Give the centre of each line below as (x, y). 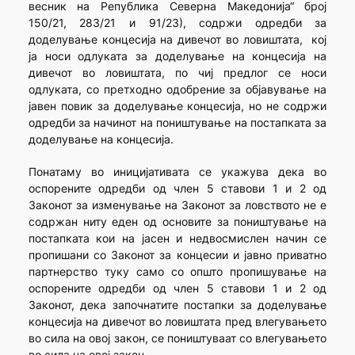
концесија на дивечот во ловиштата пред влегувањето (177, 322)
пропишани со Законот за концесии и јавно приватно (177, 255)
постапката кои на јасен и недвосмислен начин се (177, 239)
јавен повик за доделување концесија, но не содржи (177, 106)
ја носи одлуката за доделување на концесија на (177, 56)
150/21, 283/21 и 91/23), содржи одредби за (177, 23)
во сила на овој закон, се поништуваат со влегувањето (177, 338)
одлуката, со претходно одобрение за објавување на (177, 90)
